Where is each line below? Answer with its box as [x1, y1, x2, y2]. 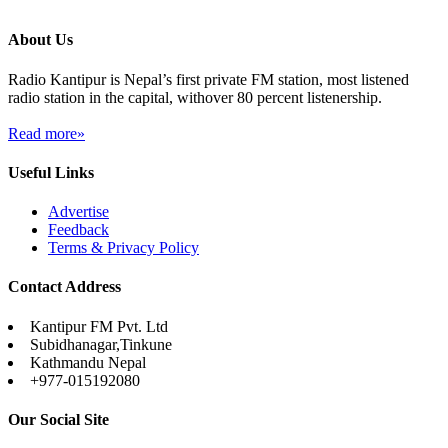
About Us [8, 31, 73, 49]
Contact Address [8, 278, 121, 296]
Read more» [8, 124, 85, 142]
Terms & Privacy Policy [48, 239, 199, 257]
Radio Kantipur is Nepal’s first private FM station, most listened [8, 70, 409, 88]
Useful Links [8, 163, 94, 181]
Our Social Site [8, 410, 109, 428]
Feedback [48, 221, 109, 239]
